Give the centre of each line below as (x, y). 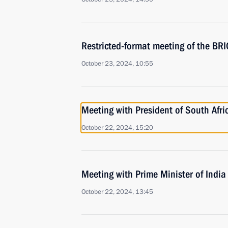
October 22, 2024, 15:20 (117, 128)
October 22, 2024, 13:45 (117, 192)
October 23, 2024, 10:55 (117, 64)
